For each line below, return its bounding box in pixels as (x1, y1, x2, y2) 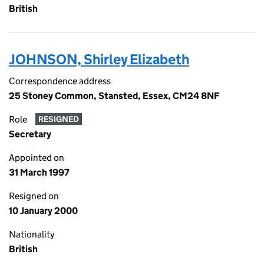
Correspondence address (9, 75, 111, 87)
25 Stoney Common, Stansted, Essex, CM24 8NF (9, 90, 219, 101)
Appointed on (9, 152, 64, 163)
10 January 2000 (9, 205, 78, 216)
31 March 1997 (9, 167, 70, 178)
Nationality (9, 229, 54, 240)
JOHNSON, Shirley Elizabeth (9, 51, 189, 68)
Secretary (9, 128, 51, 140)
